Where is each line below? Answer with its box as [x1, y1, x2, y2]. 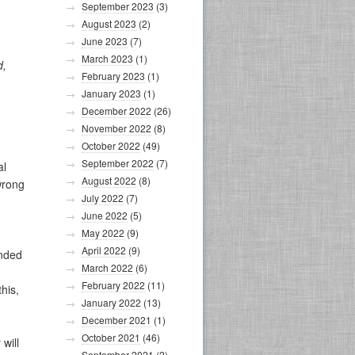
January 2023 [82, 86, 141, 100]
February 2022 [82, 278, 145, 292]
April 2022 [82, 243, 126, 257]
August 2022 [82, 174, 136, 187]
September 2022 [82, 156, 154, 170]
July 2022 [82, 191, 124, 204]
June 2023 [82, 34, 128, 48]
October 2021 [82, 330, 140, 344]
